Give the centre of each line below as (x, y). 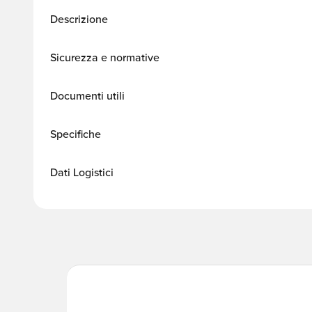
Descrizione (79, 19)
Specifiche (76, 134)
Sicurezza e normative (105, 57)
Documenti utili (87, 96)
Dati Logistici (82, 172)
